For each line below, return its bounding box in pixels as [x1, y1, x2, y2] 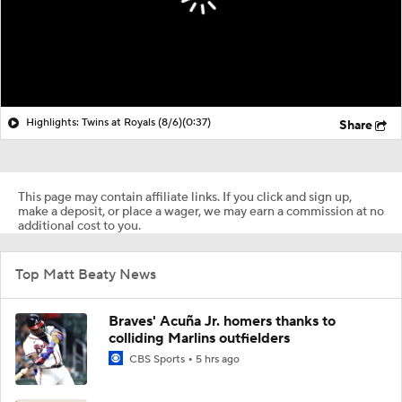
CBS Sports [127, 352, 188, 366]
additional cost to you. [18, 217, 141, 234]
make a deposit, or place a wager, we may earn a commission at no [18, 203, 384, 220]
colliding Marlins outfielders [109, 328, 290, 347]
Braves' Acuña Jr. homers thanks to [109, 311, 336, 330]
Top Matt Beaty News [15, 265, 156, 284]
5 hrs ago [196, 352, 240, 366]
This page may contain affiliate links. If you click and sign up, [18, 188, 352, 205]
